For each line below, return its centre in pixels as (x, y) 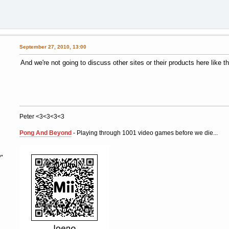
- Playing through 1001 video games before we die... (144, 133)
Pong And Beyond (45, 133)
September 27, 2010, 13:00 (53, 47)
